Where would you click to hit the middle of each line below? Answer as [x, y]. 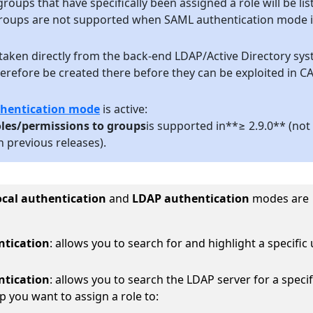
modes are [279, 198]
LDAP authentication [189, 198]
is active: [124, 109]
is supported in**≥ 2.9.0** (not [228, 125]
